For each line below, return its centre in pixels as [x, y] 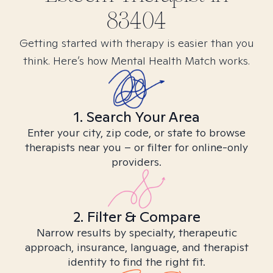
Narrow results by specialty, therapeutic [136, 232]
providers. [136, 162]
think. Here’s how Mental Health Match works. [136, 61]
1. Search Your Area [136, 117]
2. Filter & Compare [136, 217]
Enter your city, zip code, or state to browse [136, 133]
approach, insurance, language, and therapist [136, 247]
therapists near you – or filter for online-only [136, 147]
